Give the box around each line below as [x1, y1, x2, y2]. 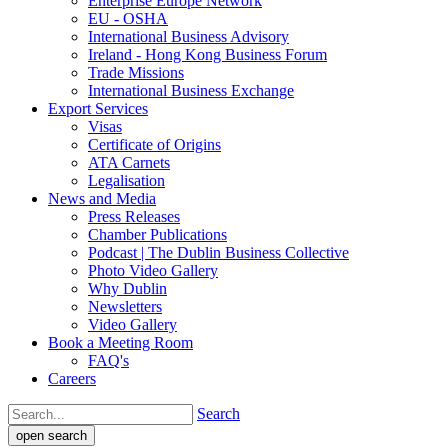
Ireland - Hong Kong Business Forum [88, 46, 327, 63]
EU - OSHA [88, 10, 168, 27]
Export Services [48, 100, 148, 117]
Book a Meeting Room [48, 334, 193, 351]
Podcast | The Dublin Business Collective [88, 244, 349, 261]
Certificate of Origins [88, 136, 221, 153]
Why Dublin [88, 280, 167, 297]
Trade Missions [88, 64, 184, 81]
